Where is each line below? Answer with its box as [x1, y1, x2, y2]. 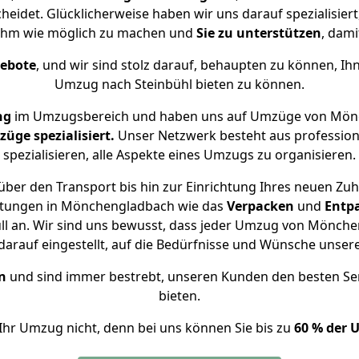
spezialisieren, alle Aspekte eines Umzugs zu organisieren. [3, 146, 356, 163]
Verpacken [227, 197, 294, 215]
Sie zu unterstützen [196, 24, 321, 42]
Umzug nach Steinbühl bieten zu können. [54, 75, 305, 93]
